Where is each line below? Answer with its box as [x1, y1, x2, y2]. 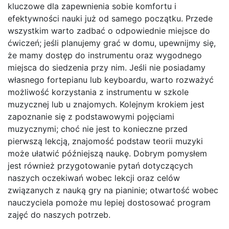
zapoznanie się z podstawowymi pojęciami [8, 111, 174, 122]
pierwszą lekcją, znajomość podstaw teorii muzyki [8, 136, 203, 147]
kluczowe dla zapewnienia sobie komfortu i [8, 1, 176, 12]
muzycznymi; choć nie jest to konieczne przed [8, 124, 188, 134]
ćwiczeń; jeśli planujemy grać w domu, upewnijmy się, [8, 38, 216, 49]
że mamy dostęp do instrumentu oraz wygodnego [8, 50, 202, 61]
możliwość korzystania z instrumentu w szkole [8, 87, 189, 98]
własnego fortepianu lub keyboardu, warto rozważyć [8, 75, 214, 85]
